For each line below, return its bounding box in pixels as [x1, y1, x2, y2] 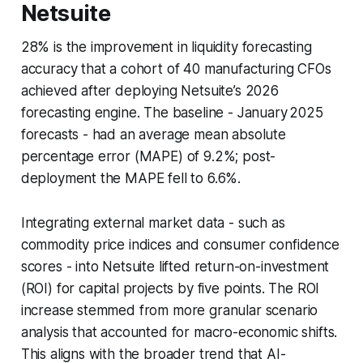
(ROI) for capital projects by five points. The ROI [20, 280, 320, 297]
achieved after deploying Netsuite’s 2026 [20, 82, 279, 99]
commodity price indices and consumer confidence [20, 236, 340, 253]
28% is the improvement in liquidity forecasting [20, 38, 312, 55]
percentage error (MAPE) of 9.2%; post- [20, 147, 276, 164]
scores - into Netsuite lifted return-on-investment [20, 258, 330, 275]
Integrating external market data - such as [20, 214, 285, 231]
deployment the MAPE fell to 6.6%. [20, 169, 241, 186]
